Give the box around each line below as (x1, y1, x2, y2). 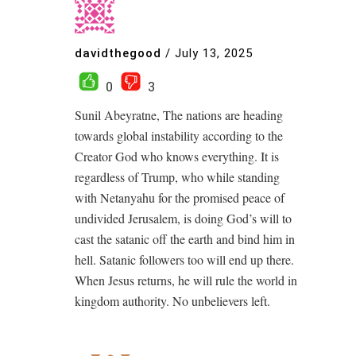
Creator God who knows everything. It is (75, 148, 279, 164)
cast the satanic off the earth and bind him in (75, 230, 295, 247)
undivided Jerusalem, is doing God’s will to (75, 210, 292, 226)
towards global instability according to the (75, 127, 283, 144)
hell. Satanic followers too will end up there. (75, 251, 294, 268)
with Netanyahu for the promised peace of (75, 189, 284, 206)
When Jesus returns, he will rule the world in (75, 272, 297, 288)
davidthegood (75, 45, 161, 60)
